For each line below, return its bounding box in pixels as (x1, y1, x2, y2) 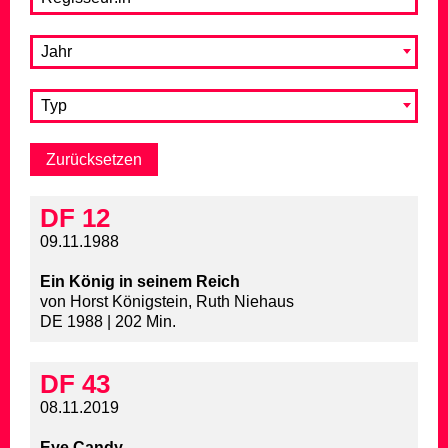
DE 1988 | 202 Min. (40, 313, 176, 331)
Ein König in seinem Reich (40, 273, 240, 291)
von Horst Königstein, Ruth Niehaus (40, 293, 294, 311)
